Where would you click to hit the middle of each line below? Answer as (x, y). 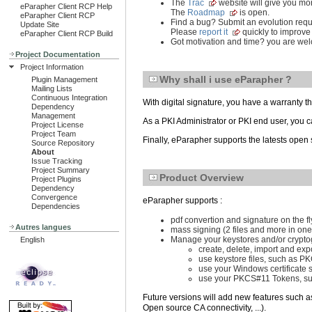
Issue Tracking (57, 161)
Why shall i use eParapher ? (226, 80)
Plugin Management (64, 79)
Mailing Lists (52, 88)
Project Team (54, 134)
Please (185, 32)
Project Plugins (56, 179)
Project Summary (61, 170)
